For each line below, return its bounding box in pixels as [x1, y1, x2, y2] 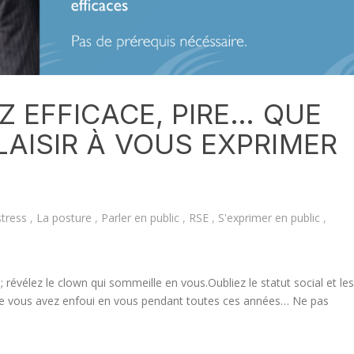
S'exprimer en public [218, 210, 320, 225]
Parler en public [101, 210, 179, 225]
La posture [36, 210, 92, 225]
